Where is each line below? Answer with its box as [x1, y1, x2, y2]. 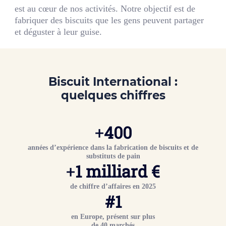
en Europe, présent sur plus [71, 212, 155, 221]
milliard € [82, 160, 160, 183]
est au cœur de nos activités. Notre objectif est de [15, 3, 196, 14]
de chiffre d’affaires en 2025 [70, 182, 156, 191]
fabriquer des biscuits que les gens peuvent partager [15, 15, 204, 25]
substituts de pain [86, 152, 140, 160]
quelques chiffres [61, 88, 165, 103]
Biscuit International [48, 75, 172, 89]
